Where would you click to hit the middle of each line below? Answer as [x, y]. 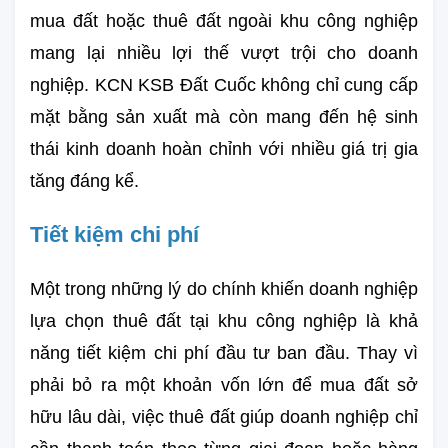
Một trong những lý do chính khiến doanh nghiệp [224, 288]
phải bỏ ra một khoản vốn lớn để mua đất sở [224, 384]
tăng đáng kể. [84, 180]
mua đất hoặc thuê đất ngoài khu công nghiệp [224, 20]
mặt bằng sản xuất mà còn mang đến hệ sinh [224, 116]
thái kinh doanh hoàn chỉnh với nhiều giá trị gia [224, 148]
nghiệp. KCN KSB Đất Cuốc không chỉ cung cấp [224, 84]
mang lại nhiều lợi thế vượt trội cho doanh [224, 52]
